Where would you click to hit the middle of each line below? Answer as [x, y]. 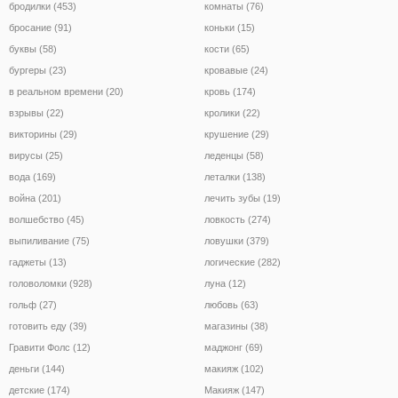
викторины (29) [43, 134]
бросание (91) [40, 27]
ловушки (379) [237, 240]
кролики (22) [232, 112]
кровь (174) [230, 91]
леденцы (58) [234, 155]
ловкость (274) [238, 219]
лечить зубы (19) [243, 198]
